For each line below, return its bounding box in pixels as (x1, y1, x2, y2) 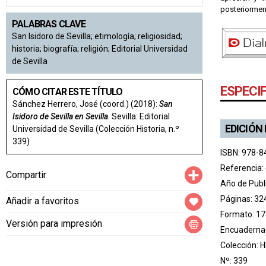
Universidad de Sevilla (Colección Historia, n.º (12, 124, 179, 134)
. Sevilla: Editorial (108, 112, 170, 122)
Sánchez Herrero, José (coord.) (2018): (12, 99, 159, 109)
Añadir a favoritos (6, 195, 79, 207)
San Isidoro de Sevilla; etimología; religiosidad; (12, 31, 182, 42)
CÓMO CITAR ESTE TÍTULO (12, 86, 123, 98)
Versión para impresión (6, 218, 102, 230)
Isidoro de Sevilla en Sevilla (12, 112, 108, 122)
